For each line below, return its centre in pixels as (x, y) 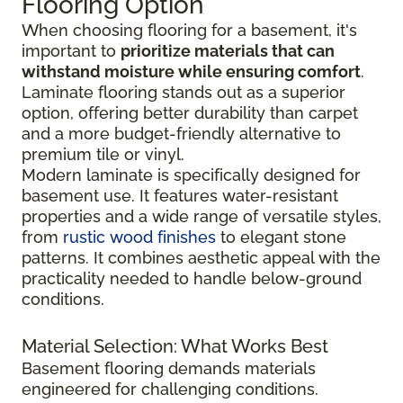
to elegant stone (281, 237)
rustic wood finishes (139, 237)
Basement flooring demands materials (169, 368)
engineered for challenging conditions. (170, 389)
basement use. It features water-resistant (180, 195)
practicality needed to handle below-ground (192, 278)
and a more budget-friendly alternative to (181, 133)
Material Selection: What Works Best (175, 346)
